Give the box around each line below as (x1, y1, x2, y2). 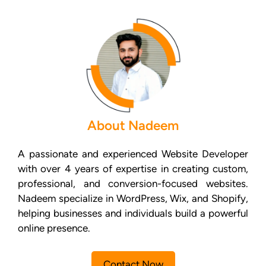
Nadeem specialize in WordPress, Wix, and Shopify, (18, 192, 248, 205)
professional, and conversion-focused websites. (18, 178, 248, 190)
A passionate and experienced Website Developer (18, 148, 248, 160)
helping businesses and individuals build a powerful (18, 207, 248, 220)
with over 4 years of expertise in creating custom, (18, 163, 248, 175)
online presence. (18, 222, 90, 235)
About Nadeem (87, 118, 179, 134)
